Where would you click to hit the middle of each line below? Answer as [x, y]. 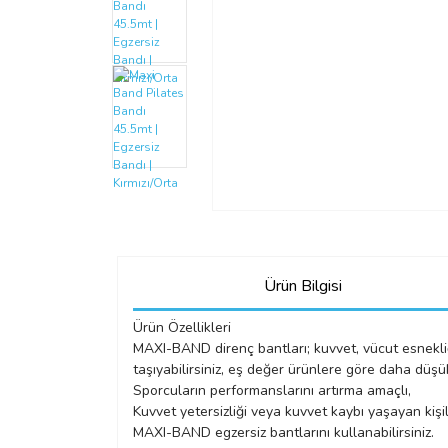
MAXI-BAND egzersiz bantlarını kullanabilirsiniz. [283, 432]
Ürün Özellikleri [182, 327]
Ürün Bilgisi [302, 285]
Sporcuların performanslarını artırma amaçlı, [272, 390]
